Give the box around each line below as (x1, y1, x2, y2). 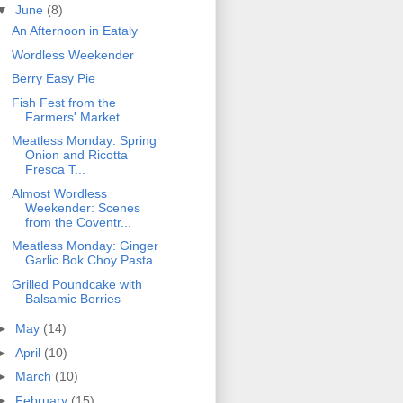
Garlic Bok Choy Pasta (24, 253, 153, 268)
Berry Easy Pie (11, 71, 95, 86)
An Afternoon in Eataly (11, 23, 138, 39)
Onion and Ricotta (24, 148, 128, 163)
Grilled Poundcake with (11, 276, 142, 291)
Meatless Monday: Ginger (11, 238, 158, 254)
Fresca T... (24, 162, 85, 177)
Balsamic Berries (24, 291, 121, 306)
